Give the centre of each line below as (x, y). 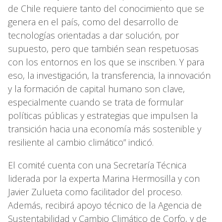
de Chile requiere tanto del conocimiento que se (106, 8)
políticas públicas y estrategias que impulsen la (103, 115)
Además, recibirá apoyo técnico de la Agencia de (105, 205)
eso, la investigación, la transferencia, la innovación (109, 75)
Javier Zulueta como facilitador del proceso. (95, 192)
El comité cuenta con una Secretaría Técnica (97, 165)
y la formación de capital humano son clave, (96, 88)
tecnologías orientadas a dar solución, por (93, 35)
